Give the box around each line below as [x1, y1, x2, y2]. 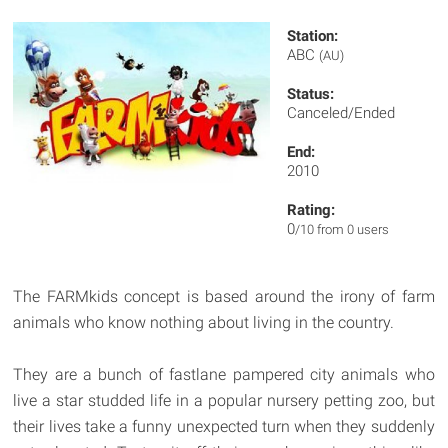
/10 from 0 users [295, 222, 390, 237]
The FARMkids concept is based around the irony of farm [13, 287, 435, 306]
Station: [287, 27, 339, 45]
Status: [287, 85, 335, 103]
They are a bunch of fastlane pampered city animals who [13, 365, 435, 384]
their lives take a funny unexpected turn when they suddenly [13, 417, 435, 436]
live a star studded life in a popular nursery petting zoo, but [13, 391, 435, 410]
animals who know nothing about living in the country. [13, 313, 395, 332]
